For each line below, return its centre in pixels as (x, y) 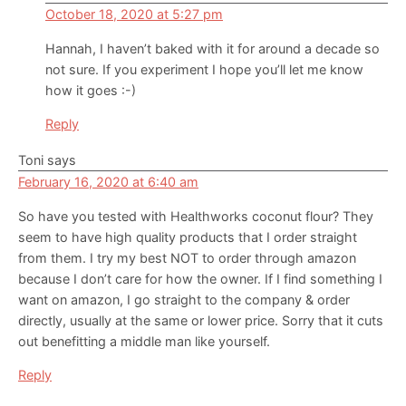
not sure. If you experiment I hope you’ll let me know (204, 70)
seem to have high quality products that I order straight (188, 237)
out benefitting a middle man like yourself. (144, 342)
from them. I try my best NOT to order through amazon (187, 258)
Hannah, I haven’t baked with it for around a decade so (213, 49)
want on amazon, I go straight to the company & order (184, 300)
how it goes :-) (91, 91)
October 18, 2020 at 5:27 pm (134, 14)
